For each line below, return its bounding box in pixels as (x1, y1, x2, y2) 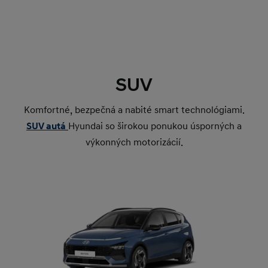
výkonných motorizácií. (85, 136, 183, 149)
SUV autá (26, 120, 66, 133)
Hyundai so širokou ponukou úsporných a (68, 120, 242, 133)
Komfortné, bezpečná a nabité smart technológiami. (23, 104, 245, 117)
